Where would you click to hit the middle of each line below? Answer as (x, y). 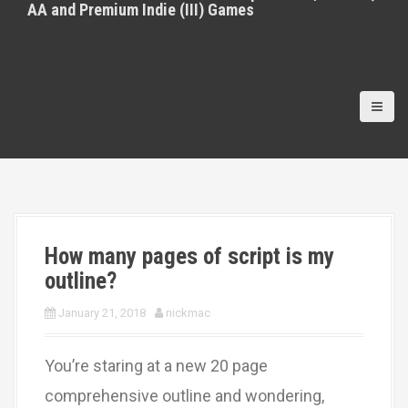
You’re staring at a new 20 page (156, 366)
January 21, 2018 (102, 313)
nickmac (188, 313)
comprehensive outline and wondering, (184, 396)
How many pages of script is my (189, 256)
